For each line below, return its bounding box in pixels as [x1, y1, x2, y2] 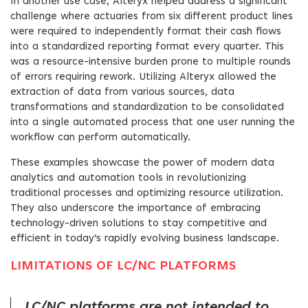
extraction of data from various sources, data [10, 87, 234, 98]
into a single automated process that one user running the [10, 118, 295, 128]
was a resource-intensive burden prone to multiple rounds [10, 57, 291, 67]
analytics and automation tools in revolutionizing [10, 173, 246, 184]
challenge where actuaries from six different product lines [10, 12, 293, 22]
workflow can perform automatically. [10, 133, 190, 143]
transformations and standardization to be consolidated [10, 102, 284, 113]
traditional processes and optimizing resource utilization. [10, 188, 283, 199]
